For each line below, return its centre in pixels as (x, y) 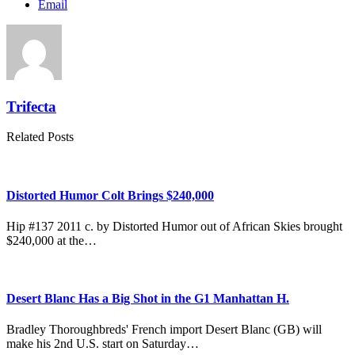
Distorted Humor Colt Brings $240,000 (110, 195)
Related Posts (40, 137)
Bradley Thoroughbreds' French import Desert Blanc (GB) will (164, 330)
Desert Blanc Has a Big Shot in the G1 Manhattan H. (148, 299)
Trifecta (31, 106)
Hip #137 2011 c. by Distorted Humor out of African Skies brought (174, 226)
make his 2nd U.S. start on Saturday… (103, 344)
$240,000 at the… (52, 240)
